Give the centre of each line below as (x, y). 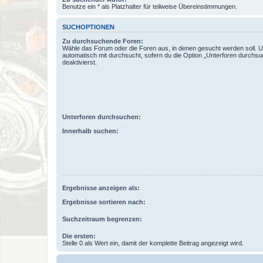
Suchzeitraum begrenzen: (102, 219)
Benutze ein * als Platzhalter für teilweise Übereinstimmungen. (150, 6)
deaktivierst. (80, 62)
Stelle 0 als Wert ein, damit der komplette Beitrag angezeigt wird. (153, 243)
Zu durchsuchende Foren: (103, 41)
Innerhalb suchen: (90, 131)
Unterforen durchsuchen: (102, 117)
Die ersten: (79, 236)
